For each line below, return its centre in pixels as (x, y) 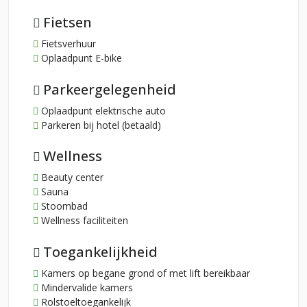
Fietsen (67, 23)
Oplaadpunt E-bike (80, 58)
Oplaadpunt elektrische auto (102, 110)
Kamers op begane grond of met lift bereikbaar (144, 273)
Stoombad (63, 206)
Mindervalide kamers (86, 287)
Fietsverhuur (67, 44)
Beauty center (71, 177)
